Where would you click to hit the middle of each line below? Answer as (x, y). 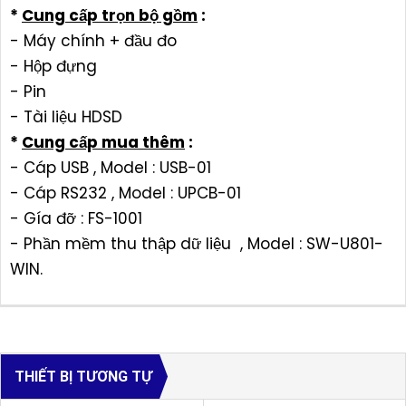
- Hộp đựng (53, 66)
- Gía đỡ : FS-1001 (76, 218)
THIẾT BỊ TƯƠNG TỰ (83, 377)
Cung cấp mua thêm (103, 142)
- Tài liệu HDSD (66, 117)
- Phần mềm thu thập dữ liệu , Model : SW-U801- (197, 244)
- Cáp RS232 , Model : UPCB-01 (126, 193)
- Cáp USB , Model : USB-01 (111, 168)
